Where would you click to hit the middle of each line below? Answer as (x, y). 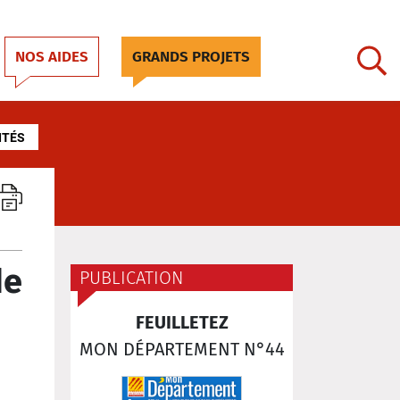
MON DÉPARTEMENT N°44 (182, 349)
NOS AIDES (52, 57)
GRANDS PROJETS (191, 57)
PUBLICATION (131, 278)
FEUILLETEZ (182, 322)
